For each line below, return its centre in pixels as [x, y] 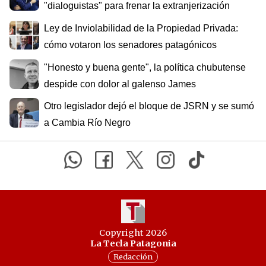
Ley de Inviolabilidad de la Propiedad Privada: [141, 28]
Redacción [133, 257]
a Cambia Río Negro [87, 123]
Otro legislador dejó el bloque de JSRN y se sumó [149, 106]
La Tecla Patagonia [133, 243]
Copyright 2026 [133, 232]
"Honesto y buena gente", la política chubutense [145, 67]
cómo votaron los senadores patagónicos [130, 45]
